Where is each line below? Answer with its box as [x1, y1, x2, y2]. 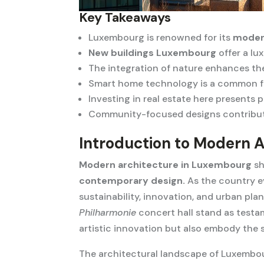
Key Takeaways [79, 9, 171, 27]
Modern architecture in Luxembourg [79, 159, 252, 171]
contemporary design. [79, 174, 186, 187]
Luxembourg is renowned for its [88, 31, 233, 44]
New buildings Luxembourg [88, 47, 217, 60]
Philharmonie [79, 206, 137, 219]
